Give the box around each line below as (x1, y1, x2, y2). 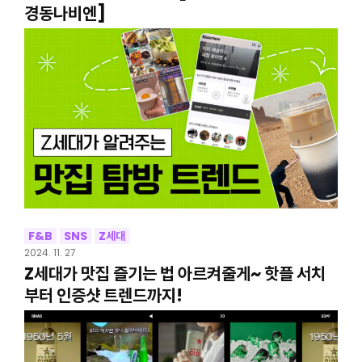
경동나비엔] (23, 2, 106, 26)
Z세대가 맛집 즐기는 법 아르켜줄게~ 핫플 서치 (23, 261, 326, 285)
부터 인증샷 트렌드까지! (23, 283, 183, 307)
